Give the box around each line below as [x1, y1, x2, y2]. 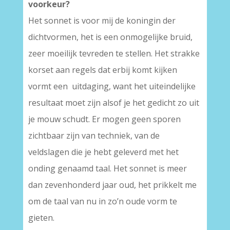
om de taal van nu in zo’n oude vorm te [28, 196, 177, 207]
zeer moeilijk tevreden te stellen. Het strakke [28, 48, 200, 59]
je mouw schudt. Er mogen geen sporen [28, 113, 181, 125]
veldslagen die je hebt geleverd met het [28, 146, 179, 158]
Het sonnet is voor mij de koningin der [28, 15, 176, 26]
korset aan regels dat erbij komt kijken [28, 64, 177, 75]
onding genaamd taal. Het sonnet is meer [28, 163, 187, 174]
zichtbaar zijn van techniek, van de [28, 130, 160, 141]
